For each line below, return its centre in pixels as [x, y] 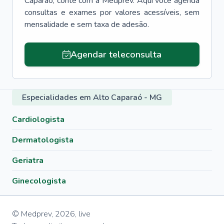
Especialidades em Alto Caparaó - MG [92, 97]
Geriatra [28, 160]
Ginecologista [39, 181]
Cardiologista [38, 119]
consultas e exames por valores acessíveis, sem [112, 12]
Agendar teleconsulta [116, 54]
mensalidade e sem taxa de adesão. [87, 24]
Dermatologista [43, 140]
